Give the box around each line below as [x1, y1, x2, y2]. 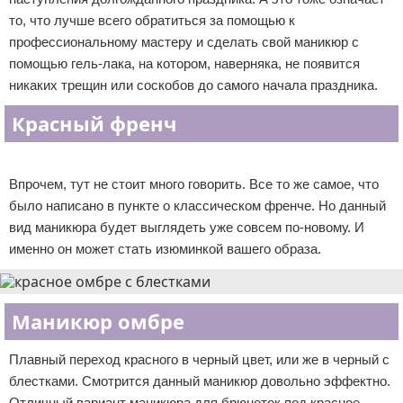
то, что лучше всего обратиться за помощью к [9, 13, 295, 28]
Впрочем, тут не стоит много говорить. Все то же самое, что [9, 176, 379, 192]
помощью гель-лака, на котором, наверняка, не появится [9, 56, 360, 71]
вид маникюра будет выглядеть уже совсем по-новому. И [9, 219, 364, 235]
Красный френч [12, 110, 176, 137]
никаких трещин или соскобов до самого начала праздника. [9, 77, 378, 93]
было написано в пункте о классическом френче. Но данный [9, 198, 386, 213]
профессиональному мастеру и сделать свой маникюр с [9, 34, 359, 49]
